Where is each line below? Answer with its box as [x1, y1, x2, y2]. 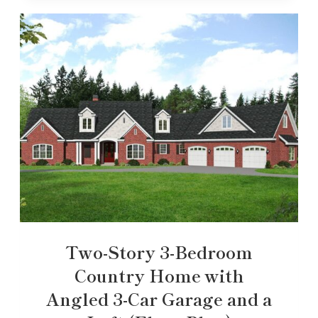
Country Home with [74, 262, 244, 287]
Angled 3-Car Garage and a [46, 285, 272, 311]
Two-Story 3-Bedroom [65, 238, 253, 264]
